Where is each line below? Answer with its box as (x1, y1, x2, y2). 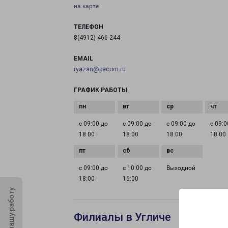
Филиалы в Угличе (74, 211, 171, 223)
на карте (74, 3, 99, 10)
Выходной (166, 164, 196, 172)
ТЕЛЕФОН (74, 23, 103, 31)
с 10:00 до (123, 164, 152, 172)
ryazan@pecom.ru (74, 66, 126, 73)
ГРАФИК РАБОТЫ (74, 87, 127, 94)
